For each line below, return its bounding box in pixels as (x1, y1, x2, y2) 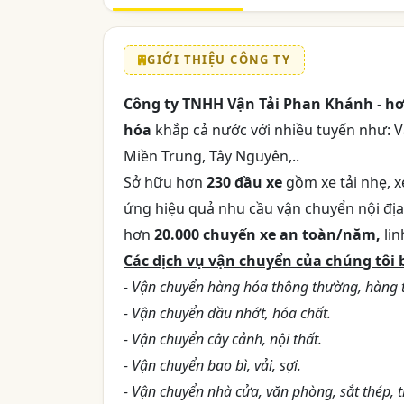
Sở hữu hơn (124, 172, 207, 193)
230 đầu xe (207, 172, 282, 193)
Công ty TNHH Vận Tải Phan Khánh (124, 94, 373, 115)
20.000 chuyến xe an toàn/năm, (154, 225, 381, 245)
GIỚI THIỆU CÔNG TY (147, 51, 291, 69)
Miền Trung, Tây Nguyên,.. (124, 146, 299, 167)
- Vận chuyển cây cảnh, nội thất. (124, 329, 322, 350)
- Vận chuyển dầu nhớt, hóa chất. (124, 303, 331, 324)
